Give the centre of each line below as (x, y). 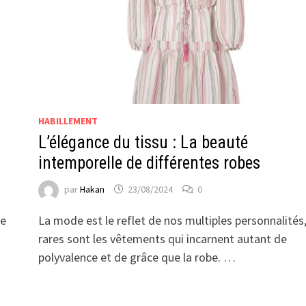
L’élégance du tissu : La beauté (143, 143)
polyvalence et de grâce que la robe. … (137, 258)
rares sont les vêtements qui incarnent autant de (162, 239)
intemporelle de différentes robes (149, 163)
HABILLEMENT (68, 121)
